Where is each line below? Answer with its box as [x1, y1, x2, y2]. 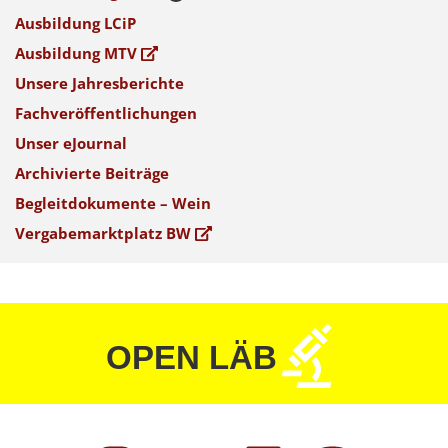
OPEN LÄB [105, 339, 286, 377]
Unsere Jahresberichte [15, 73, 184, 94]
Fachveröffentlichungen [15, 103, 197, 124]
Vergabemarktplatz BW [15, 223, 195, 244]
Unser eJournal [15, 133, 127, 154]
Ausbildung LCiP [15, 13, 136, 34]
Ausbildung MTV [15, 43, 141, 64]
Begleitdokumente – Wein [15, 193, 211, 214]
